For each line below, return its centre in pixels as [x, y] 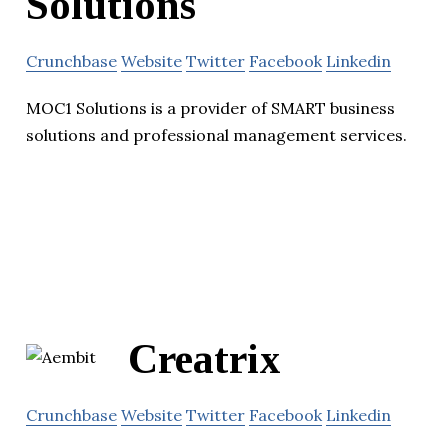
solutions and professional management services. [216, 134]
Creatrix [204, 359]
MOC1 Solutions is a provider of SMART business [210, 107]
